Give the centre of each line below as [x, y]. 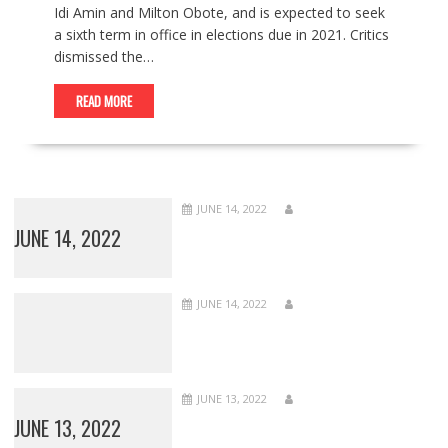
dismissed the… [103, 57]
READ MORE [103, 101]
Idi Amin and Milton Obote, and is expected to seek [219, 13]
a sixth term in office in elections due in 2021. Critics [221, 35]
